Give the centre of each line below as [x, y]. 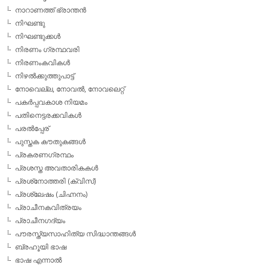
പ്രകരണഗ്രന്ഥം [44, 154]
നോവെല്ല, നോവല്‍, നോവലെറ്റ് [70, 89]
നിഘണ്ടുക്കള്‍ [38, 36]
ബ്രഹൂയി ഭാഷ [41, 246]
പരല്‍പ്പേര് [32, 128]
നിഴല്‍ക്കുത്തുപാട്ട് [45, 75]
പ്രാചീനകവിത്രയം [48, 207]
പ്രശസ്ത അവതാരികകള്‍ [57, 167]
